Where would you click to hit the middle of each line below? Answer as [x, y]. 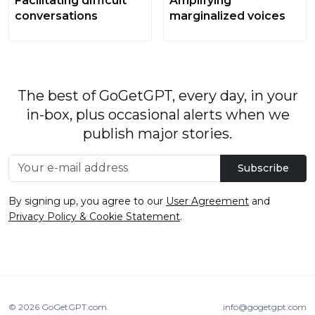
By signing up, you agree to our [87, 201]
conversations [56, 15]
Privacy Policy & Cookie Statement [94, 216]
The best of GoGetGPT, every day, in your [157, 95]
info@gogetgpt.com [265, 307]
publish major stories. [157, 133]
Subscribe [263, 168]
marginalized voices [227, 15]
